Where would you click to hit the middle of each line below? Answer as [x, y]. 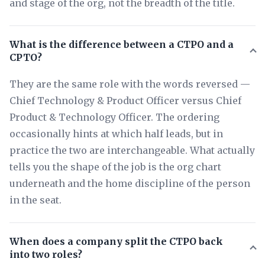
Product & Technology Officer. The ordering [114, 117]
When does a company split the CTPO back [116, 241]
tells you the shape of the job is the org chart [115, 167]
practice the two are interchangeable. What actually [132, 150]
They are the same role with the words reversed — [130, 84]
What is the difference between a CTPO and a [122, 44]
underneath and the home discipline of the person [130, 183]
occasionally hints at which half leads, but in [116, 133]
